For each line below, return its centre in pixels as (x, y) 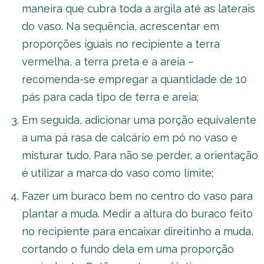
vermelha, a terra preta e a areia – (108, 61)
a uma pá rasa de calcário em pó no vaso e (130, 137)
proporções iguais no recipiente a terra (121, 44)
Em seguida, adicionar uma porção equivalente (139, 120)
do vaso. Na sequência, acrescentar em (121, 26)
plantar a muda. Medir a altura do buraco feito (137, 213)
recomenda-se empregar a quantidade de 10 (134, 79)
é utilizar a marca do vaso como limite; (118, 173)
